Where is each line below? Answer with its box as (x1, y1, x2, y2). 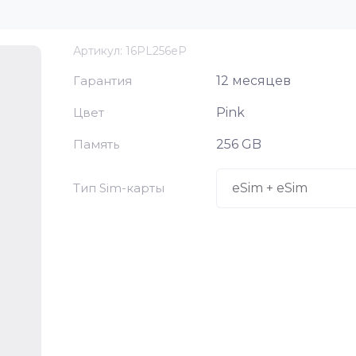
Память (73, 137, 119, 152)
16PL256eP (122, 44, 187, 58)
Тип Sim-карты (73, 180, 164, 195)
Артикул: (73, 44, 122, 58)
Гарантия (73, 73, 132, 88)
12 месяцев (216, 73, 291, 88)
